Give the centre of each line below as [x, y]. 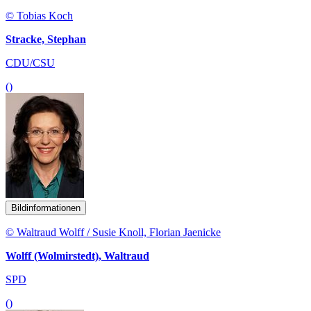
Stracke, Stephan [46, 39]
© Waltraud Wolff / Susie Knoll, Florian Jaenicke [113, 232]
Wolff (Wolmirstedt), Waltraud [77, 255]
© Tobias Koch [39, 15]
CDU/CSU [30, 62]
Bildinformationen [46, 208]
